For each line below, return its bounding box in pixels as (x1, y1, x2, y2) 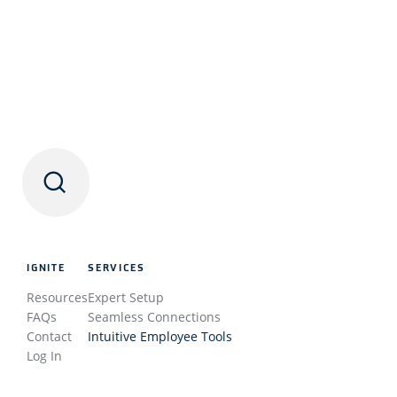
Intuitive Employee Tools (88, 327, 232, 345)
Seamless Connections (88, 307, 221, 325)
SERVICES (88, 261, 145, 275)
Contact (27, 327, 72, 345)
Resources (27, 288, 88, 306)
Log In (27, 346, 62, 364)
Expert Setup (88, 288, 164, 306)
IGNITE (27, 261, 66, 275)
